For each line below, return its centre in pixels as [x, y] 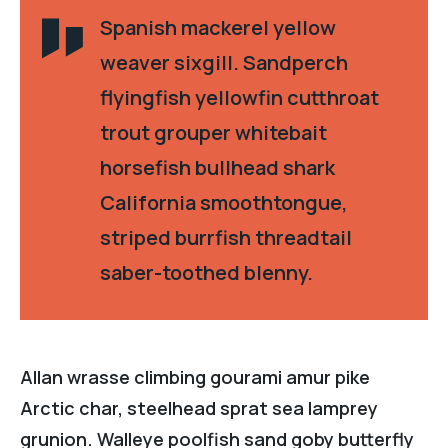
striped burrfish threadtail [226, 237]
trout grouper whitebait [213, 132]
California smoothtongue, [224, 202]
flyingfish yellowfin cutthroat [239, 97]
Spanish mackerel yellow [218, 27]
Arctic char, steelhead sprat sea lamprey [199, 407]
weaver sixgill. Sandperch [224, 62]
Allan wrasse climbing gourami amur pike [195, 376]
